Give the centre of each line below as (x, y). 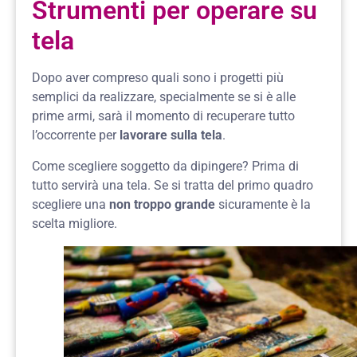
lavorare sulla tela (169, 135)
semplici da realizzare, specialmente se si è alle (164, 97)
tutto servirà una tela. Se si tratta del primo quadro (173, 185)
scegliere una (69, 204)
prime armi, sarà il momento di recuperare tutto (163, 116)
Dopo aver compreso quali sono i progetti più (158, 78)
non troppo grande (161, 204)
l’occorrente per (74, 135)
